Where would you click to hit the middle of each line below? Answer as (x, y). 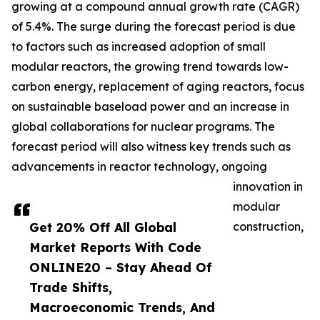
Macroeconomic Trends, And (122, 307)
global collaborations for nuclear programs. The (143, 127)
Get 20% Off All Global (103, 227)
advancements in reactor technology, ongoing (139, 167)
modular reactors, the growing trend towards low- (150, 67)
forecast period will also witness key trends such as (151, 147)
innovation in (268, 187)
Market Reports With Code (115, 247)
